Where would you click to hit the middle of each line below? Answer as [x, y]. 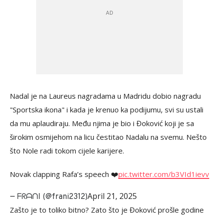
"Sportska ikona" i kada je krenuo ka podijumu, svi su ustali [107, 110]
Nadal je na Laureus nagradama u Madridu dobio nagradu [105, 96]
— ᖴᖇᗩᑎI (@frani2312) [49, 197]
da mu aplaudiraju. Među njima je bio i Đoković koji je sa [102, 123]
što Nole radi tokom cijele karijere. [67, 151]
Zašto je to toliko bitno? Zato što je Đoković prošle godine [107, 210]
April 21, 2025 [112, 196]
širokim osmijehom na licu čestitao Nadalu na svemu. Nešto [108, 137]
